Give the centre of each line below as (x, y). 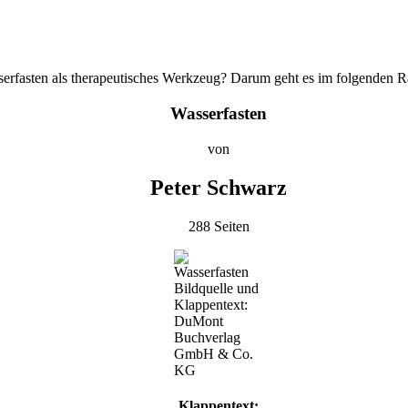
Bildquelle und (216, 288)
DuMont (199, 321)
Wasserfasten (219, 114)
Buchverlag (207, 337)
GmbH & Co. (214, 353)
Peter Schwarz (219, 187)
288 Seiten (219, 226)
